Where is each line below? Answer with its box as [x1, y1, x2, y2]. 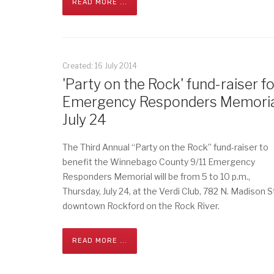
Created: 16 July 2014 [62, 61, 137, 70]
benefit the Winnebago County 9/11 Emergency [62, 157, 255, 167]
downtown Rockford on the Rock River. [62, 201, 220, 211]
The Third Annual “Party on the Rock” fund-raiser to [62, 142, 268, 152]
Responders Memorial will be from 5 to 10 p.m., [62, 171, 250, 182]
